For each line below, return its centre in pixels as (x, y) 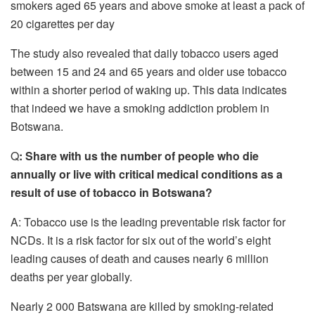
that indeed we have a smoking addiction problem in (140, 108)
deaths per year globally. (71, 276)
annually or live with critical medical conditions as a (147, 174)
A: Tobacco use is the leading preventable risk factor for (148, 221)
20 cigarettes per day (63, 23)
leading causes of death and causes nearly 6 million (140, 258)
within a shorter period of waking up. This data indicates (149, 89)
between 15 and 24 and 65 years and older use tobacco (149, 71)
